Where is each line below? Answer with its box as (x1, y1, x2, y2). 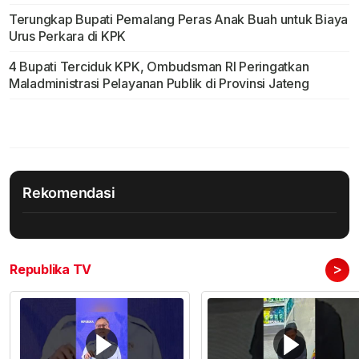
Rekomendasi (22, 184, 115, 202)
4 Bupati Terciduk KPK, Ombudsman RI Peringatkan (8, 58, 309, 75)
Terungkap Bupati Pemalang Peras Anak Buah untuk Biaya (8, 11, 349, 28)
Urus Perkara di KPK (8, 28, 127, 45)
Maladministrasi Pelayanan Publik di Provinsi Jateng (8, 75, 309, 92)
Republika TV (10, 261, 92, 278)
